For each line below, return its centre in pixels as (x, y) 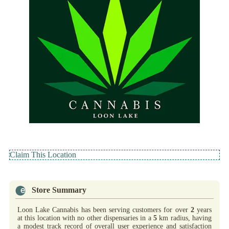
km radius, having (184, 218)
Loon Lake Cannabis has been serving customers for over (104, 210)
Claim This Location (43, 155)
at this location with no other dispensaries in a (85, 218)
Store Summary (59, 190)
